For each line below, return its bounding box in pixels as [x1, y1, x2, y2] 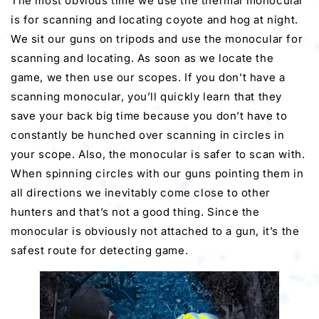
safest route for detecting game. [11, 244, 189, 258]
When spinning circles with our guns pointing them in [11, 167, 304, 181]
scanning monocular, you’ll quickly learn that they [11, 90, 283, 104]
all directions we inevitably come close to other [11, 186, 271, 200]
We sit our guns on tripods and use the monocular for [11, 32, 303, 46]
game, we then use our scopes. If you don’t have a [11, 70, 286, 85]
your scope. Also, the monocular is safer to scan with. [11, 147, 305, 162]
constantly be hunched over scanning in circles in [11, 128, 285, 142]
